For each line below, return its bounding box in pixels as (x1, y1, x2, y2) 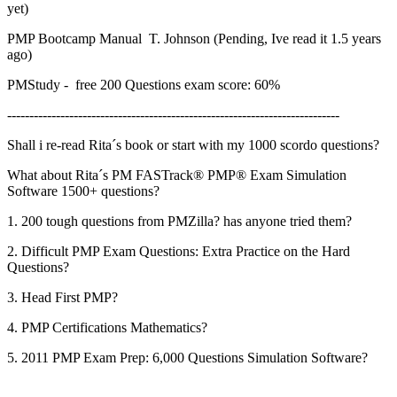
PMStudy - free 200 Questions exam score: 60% (7, 77, 280, 93)
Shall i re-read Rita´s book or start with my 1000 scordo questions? (7, 137, 379, 153)
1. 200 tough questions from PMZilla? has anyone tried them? (7, 214, 352, 230)
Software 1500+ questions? (7, 183, 160, 199)
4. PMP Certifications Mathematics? (7, 320, 207, 336)
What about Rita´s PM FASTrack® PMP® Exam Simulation (7, 167, 346, 183)
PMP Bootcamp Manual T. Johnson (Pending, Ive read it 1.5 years (7, 31, 381, 47)
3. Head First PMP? (7, 290, 118, 306)
